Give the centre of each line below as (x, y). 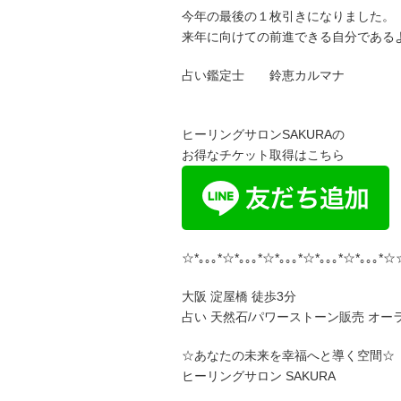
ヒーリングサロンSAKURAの (263, 134)
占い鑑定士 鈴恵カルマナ (263, 75)
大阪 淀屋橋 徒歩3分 (239, 296)
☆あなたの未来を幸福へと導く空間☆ (288, 355)
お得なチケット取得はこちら (263, 155)
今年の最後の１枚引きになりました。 (288, 16)
